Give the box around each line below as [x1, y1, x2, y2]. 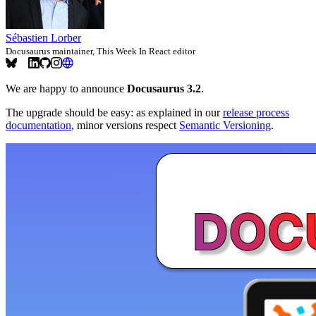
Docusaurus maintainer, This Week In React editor [6, 46, 195, 57]
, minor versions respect [71, 119, 179, 132]
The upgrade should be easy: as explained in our [6, 107, 223, 119]
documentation [6, 119, 71, 132]
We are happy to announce [6, 83, 127, 95]
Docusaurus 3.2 [127, 83, 201, 95]
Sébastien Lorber [6, 32, 81, 44]
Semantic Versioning [179, 119, 271, 132]
